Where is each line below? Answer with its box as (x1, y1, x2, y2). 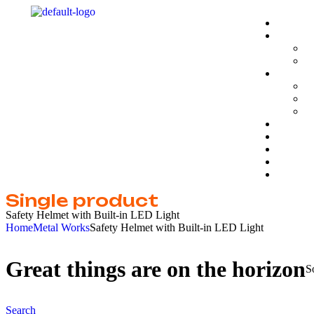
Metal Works (33, 221, 90, 233)
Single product (6, 190, 158, 211)
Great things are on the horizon (6, 256, 306, 282)
